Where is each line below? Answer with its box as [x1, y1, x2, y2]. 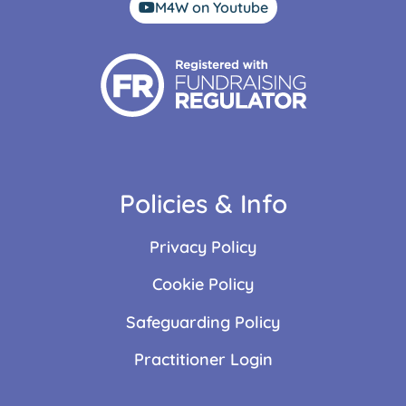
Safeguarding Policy [126, 311, 280, 333]
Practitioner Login [133, 349, 273, 371]
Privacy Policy [150, 237, 256, 258]
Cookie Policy [152, 274, 254, 295]
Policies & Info [119, 188, 287, 220]
